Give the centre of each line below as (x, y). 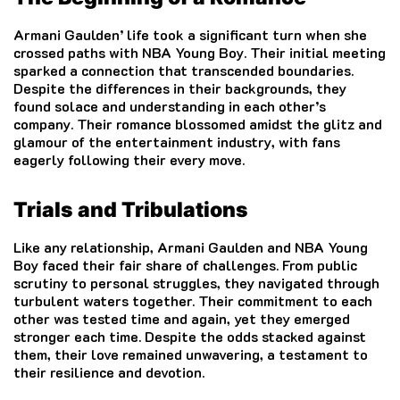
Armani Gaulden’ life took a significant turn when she (190, 34)
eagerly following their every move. (129, 159)
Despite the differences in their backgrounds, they (180, 87)
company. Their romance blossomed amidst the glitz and (198, 123)
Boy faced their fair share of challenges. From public (185, 264)
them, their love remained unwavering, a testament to (191, 354)
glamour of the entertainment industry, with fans (177, 141)
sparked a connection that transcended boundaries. (183, 70)
